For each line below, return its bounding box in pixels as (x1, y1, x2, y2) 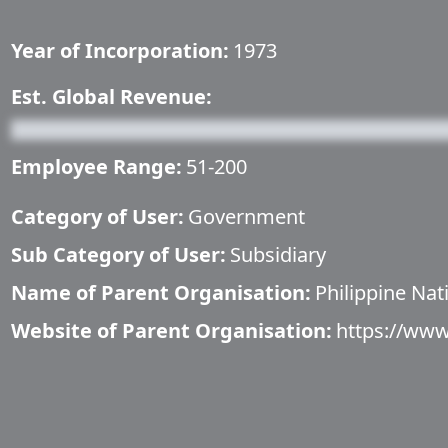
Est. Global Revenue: (11, 83, 212, 110)
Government (188, 203, 305, 230)
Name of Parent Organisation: (11, 279, 311, 306)
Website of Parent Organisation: (11, 317, 332, 344)
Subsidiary (230, 241, 326, 268)
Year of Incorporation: (11, 37, 229, 64)
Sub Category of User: (11, 241, 226, 268)
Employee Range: (11, 153, 182, 180)
